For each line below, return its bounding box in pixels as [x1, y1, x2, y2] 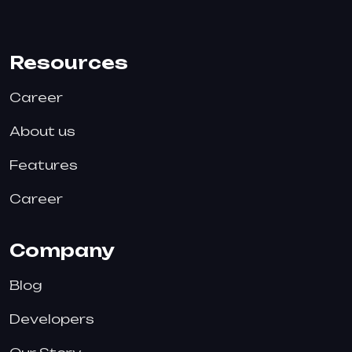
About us [9, 123, 75, 139]
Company [9, 240, 115, 261]
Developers [9, 311, 94, 327]
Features [9, 157, 78, 173]
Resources [9, 52, 128, 73]
